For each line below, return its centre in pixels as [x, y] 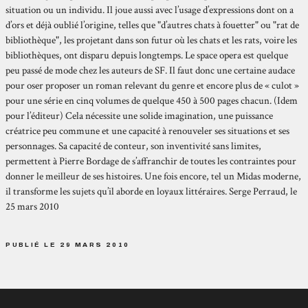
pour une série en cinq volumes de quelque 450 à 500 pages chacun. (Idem [152, 100]
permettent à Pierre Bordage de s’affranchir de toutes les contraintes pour [151, 161]
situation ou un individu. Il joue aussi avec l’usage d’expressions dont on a [150, 10]
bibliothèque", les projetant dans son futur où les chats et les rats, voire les [152, 40]
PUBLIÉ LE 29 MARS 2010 [68, 245]
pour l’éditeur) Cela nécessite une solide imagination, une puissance [140, 115]
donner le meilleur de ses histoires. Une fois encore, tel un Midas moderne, [154, 176]
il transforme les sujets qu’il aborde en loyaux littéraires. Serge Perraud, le [152, 191]
